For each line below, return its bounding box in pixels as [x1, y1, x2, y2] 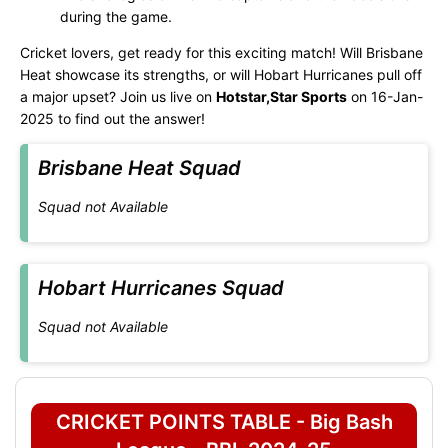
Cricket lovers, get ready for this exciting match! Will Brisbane [20, 44, 423, 61]
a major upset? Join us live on [20, 88, 216, 105]
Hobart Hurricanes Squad [38, 276, 284, 300]
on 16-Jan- [347, 88, 423, 105]
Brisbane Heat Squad [38, 156, 241, 180]
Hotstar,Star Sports [216, 88, 347, 105]
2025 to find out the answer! [20, 110, 205, 127]
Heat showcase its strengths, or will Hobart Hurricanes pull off [20, 66, 422, 83]
